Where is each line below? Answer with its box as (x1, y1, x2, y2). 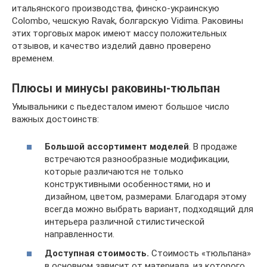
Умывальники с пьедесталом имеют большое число (12, 101, 229, 112)
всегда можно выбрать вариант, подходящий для (45, 204, 253, 215)
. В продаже (189, 141, 237, 152)
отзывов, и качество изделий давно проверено (12, 40, 211, 51)
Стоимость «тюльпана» (149, 247, 251, 259)
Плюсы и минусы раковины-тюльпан (12, 81, 220, 95)
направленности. (45, 229, 114, 240)
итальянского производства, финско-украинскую (12, 2, 219, 14)
